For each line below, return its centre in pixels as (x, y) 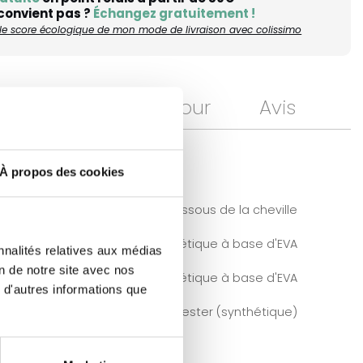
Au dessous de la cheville (222, 209)
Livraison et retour (127, 107)
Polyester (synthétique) (228, 312)
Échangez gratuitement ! (175, 13)
